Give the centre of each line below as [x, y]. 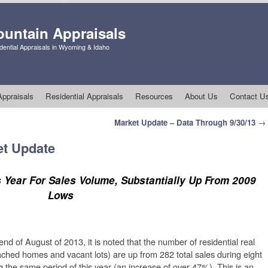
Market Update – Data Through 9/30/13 [186, 122]
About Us [201, 96]
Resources [154, 96]
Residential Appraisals [84, 96]
